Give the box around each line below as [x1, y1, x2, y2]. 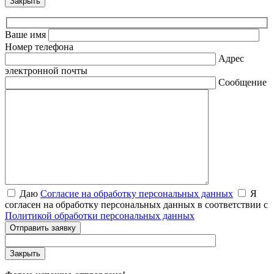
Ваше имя [5, 29, 46, 40]
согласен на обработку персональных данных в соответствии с [5, 199, 268, 210]
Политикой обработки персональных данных [5, 210, 194, 221]
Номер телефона [5, 42, 73, 53]
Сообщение [218, 77, 267, 88]
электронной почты [5, 65, 87, 76]
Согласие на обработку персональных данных [40, 188, 233, 199]
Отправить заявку [10, 223, 76, 233]
